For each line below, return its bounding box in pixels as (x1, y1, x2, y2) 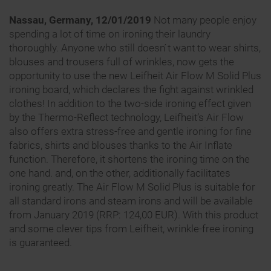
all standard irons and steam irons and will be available (9, 195, 253, 207)
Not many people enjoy (151, 14, 256, 27)
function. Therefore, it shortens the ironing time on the (9, 153, 250, 166)
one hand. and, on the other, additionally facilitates (9, 167, 230, 180)
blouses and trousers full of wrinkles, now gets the (9, 56, 234, 68)
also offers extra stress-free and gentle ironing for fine (9, 125, 252, 138)
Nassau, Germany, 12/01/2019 (9, 14, 151, 27)
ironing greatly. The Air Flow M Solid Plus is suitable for (9, 181, 255, 194)
